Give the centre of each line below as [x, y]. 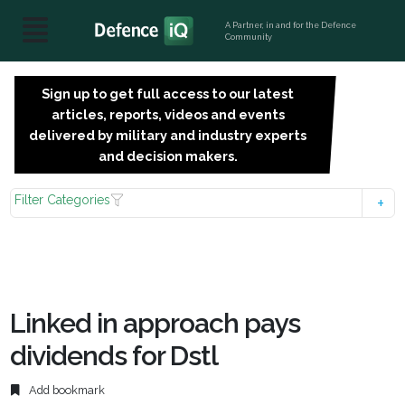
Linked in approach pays [155, 323]
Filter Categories [63, 200]
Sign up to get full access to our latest [168, 94]
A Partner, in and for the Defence [291, 25]
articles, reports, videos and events [168, 114]
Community [249, 37]
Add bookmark [66, 391]
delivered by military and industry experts [168, 135]
